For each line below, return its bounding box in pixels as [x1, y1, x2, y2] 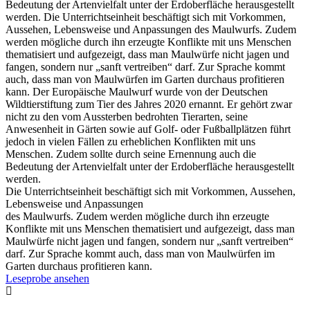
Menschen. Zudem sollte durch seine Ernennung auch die [6, 148, 256, 161]
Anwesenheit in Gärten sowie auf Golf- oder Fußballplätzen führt [6, 123, 291, 136]
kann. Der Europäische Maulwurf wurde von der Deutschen [6, 86, 268, 98]
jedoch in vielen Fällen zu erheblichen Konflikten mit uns [6, 136, 255, 148]
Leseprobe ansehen [6, 273, 89, 285]
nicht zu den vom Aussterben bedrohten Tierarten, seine [6, 111, 248, 123]
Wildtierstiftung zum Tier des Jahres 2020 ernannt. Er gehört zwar [6, 98, 292, 111]
